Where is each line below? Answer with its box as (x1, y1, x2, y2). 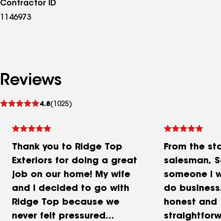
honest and (164, 198, 217, 207)
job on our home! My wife (12, 171, 130, 180)
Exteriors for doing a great (12, 157, 137, 166)
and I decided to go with (12, 184, 129, 193)
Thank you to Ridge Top (12, 143, 122, 152)
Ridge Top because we (12, 198, 119, 207)
